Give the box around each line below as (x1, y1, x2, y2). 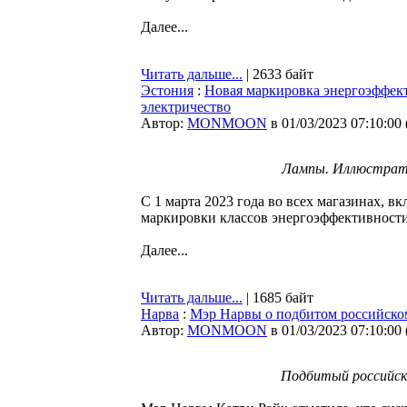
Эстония (141, 83, 194, 98)
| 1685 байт (243, 290, 313, 305)
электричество (141, 99, 231, 114)
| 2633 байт (243, 66, 313, 82)
